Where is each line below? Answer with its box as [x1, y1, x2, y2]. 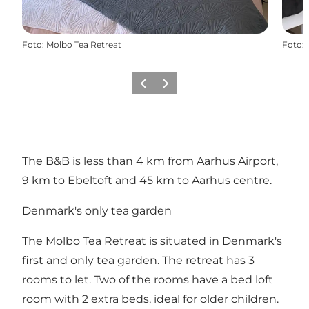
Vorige [134, 82, 162, 93]
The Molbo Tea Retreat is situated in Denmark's [22, 234, 282, 248]
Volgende [157, 82, 197, 93]
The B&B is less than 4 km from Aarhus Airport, [22, 154, 278, 168]
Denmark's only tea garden [22, 203, 172, 217]
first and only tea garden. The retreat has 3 [22, 253, 255, 267]
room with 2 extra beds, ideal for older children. [22, 292, 279, 306]
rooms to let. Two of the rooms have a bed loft [22, 272, 273, 286]
